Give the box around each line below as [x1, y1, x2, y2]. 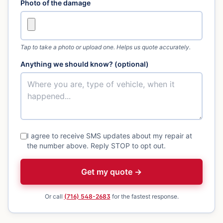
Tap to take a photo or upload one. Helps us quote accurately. [20, 43, 191, 51]
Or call [44, 193, 64, 200]
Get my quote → [81, 167, 142, 177]
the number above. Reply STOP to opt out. [27, 141, 166, 150]
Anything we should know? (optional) [20, 60, 149, 68]
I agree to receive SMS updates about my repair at [27, 131, 192, 140]
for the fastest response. [110, 193, 179, 200]
